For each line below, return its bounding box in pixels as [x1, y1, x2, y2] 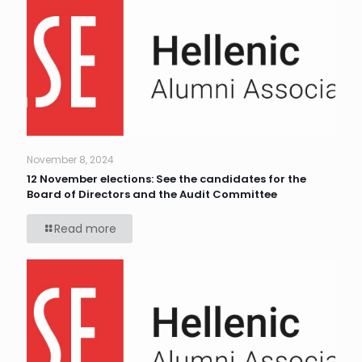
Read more [54, 221, 116, 238]
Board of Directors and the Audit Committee [27, 187, 277, 203]
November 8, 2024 [27, 153, 114, 167]
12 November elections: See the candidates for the [27, 171, 306, 187]
